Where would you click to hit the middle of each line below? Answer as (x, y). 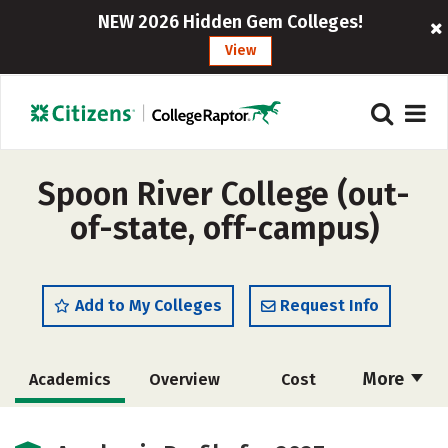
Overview (184, 379)
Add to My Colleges (148, 305)
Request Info (329, 305)
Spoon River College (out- (224, 194)
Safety (184, 425)
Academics (70, 379)
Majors (70, 425)
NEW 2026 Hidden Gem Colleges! (231, 22)
